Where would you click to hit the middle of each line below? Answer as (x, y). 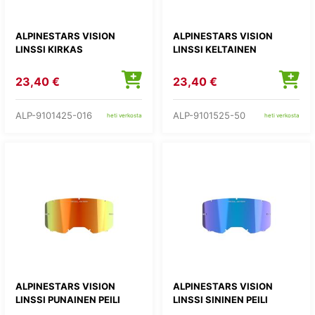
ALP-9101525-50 (209, 115)
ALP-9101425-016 (54, 115)
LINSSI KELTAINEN (215, 49)
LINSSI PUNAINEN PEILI (68, 300)
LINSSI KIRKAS (49, 49)
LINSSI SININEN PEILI (220, 300)
